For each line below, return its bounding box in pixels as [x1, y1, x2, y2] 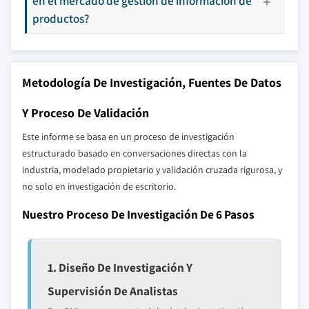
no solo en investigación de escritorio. [22, 180, 176, 192]
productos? [32, 10, 90, 26]
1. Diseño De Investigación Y [48, 259, 192, 275]
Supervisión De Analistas [48, 283, 178, 299]
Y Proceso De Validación [22, 105, 149, 121]
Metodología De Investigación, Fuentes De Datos [22, 74, 281, 90]
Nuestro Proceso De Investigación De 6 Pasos [22, 206, 255, 222]
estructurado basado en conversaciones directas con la [22, 147, 247, 159]
